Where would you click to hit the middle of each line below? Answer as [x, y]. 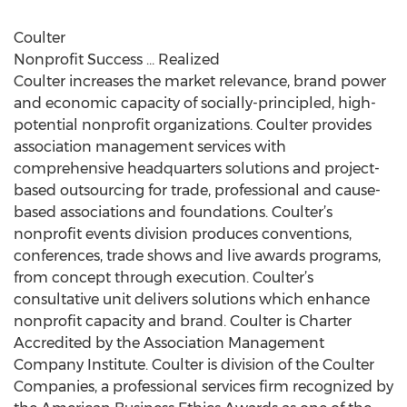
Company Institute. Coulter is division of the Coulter [194, 365]
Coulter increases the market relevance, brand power [200, 81]
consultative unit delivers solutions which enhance [192, 299]
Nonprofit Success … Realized [117, 60]
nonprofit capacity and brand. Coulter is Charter [183, 321]
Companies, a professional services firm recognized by [203, 387]
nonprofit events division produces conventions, [183, 234]
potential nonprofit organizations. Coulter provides [193, 125]
